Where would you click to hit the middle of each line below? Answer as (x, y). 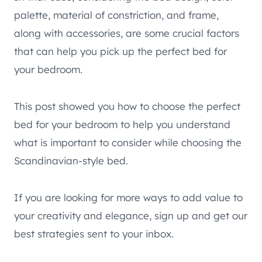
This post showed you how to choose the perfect (127, 106)
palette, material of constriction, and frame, (116, 15)
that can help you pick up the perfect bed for (120, 51)
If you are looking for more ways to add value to (128, 197)
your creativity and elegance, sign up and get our (131, 215)
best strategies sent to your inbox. (94, 233)
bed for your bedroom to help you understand (122, 124)
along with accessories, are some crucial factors (127, 33)
